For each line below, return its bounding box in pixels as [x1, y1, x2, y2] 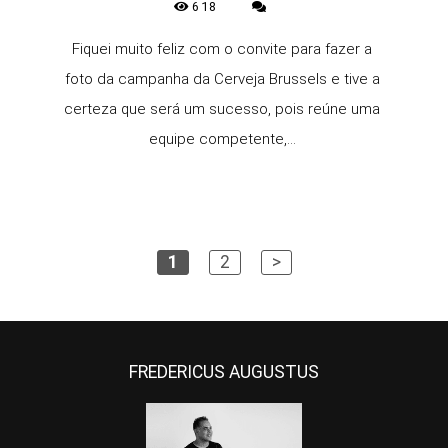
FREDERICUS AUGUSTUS [129, 361, 319, 382]
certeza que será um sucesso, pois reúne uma [64, 100, 380, 118]
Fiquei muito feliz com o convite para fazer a [72, 40, 372, 58]
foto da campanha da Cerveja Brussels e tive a [64, 70, 380, 88]
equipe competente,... [148, 130, 296, 148]
